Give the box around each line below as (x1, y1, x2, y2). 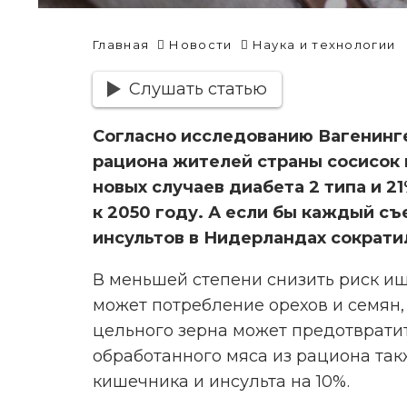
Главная (93, 37, 150, 52)
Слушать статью (128, 79, 267, 100)
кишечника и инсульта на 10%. (93, 371, 350, 392)
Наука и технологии (252, 37, 396, 52)
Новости (169, 37, 233, 52)
